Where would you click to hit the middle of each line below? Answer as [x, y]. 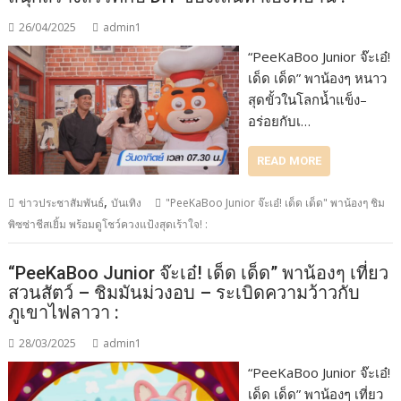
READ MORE [289, 160]
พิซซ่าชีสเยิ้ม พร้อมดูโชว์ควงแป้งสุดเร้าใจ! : [108, 224]
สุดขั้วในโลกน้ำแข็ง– [307, 99]
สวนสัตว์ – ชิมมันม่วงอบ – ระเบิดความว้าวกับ [184, 293]
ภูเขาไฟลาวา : [64, 313]
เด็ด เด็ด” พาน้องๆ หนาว [317, 77]
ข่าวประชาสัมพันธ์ [62, 202]
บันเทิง [127, 202]
